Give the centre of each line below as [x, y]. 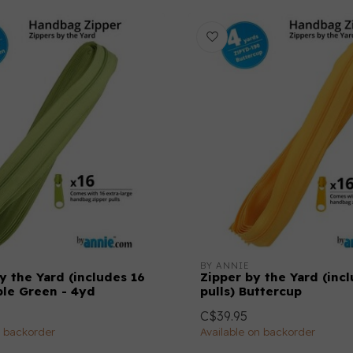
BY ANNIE [225, 266]
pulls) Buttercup [251, 291]
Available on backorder [258, 332]
